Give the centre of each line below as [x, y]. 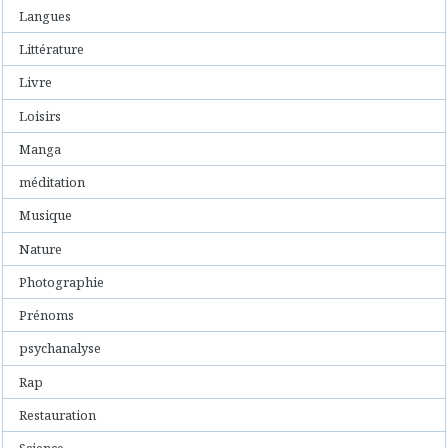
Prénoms [47, 315]
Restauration [58, 414]
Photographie [62, 281]
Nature [41, 248]
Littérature [52, 49]
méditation [52, 182]
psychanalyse [60, 348]
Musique [46, 215]
